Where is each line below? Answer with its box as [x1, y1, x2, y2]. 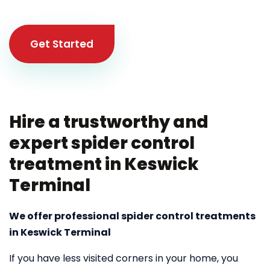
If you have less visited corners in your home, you [9, 251, 238, 265]
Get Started [30, 37, 93, 51]
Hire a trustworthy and [9, 110, 209, 134]
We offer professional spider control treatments [9, 209, 256, 223]
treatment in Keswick [9, 152, 199, 176]
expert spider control [9, 131, 195, 155]
